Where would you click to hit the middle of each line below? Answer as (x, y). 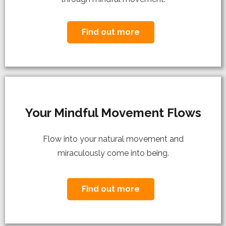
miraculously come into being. (113, 153)
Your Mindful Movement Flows (113, 112)
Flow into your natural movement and (113, 139)
